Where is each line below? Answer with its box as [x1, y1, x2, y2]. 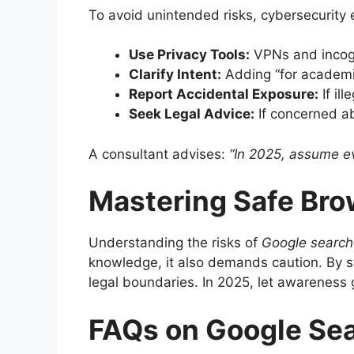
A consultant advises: [88, 145, 229, 162]
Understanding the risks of [88, 235, 262, 251]
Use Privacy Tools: [129, 47, 250, 63]
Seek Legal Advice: [129, 106, 254, 122]
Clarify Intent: [129, 66, 221, 83]
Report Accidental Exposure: [129, 86, 318, 103]
